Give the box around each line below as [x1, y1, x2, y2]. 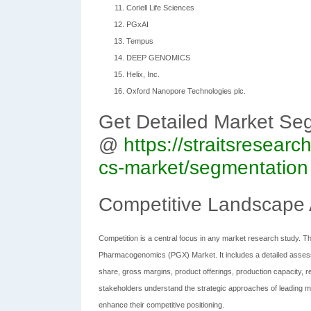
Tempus [126, 37, 153, 45]
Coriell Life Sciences [126, 3, 194, 12]
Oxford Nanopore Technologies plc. [126, 87, 246, 95]
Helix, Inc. [126, 70, 160, 78]
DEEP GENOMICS [126, 53, 190, 62]
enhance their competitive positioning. [99, 301, 224, 309]
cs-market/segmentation [99, 157, 308, 178]
